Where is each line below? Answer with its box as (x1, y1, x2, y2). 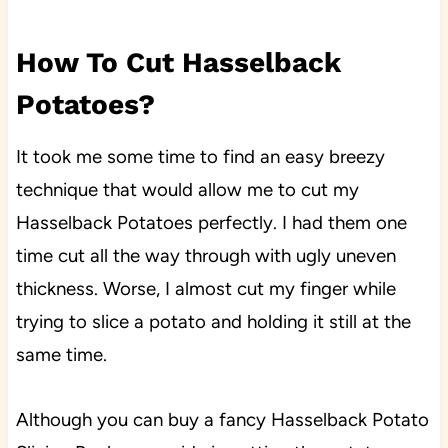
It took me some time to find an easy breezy (15, 144, 385, 168)
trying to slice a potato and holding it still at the (15, 309, 411, 333)
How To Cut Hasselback (15, 45, 341, 79)
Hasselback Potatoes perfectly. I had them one (15, 210, 407, 234)
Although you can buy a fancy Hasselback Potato (15, 407, 429, 431)
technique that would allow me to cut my (15, 177, 359, 201)
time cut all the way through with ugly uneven (15, 243, 396, 267)
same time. (15, 342, 107, 366)
